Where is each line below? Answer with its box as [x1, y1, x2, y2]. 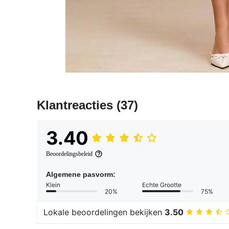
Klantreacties [37, 98, 117, 112]
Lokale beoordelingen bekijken [43, 207, 165, 218]
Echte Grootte [142, 180, 181, 189]
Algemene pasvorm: [46, 170, 116, 178]
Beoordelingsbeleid [46, 150, 93, 157]
